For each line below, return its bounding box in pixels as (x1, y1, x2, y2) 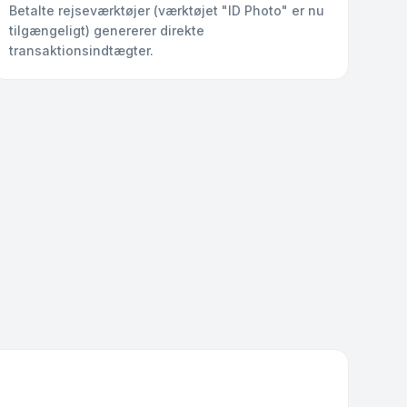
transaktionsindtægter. (9, 43, 154, 58)
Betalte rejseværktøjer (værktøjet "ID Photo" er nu (9, 3, 325, 18)
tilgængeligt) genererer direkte (9, 23, 205, 38)
